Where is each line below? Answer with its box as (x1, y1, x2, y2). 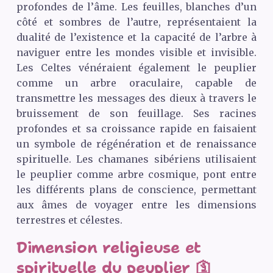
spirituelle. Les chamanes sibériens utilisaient (16, 152, 257, 165)
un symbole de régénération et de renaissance (16, 137, 257, 150)
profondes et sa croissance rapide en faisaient (16, 122, 257, 135)
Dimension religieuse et (16, 236, 202, 258)
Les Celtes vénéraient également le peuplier (16, 61, 257, 74)
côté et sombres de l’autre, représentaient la (16, 15, 257, 28)
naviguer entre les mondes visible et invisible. (16, 46, 257, 58)
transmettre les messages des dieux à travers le (16, 91, 257, 104)
